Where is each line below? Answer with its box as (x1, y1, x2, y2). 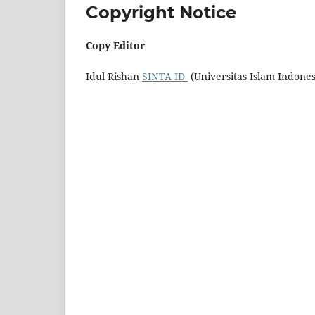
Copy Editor (86, 38, 145, 52)
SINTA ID (142, 69, 188, 83)
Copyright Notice (86, 1, 236, 22)
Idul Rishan (86, 69, 142, 83)
